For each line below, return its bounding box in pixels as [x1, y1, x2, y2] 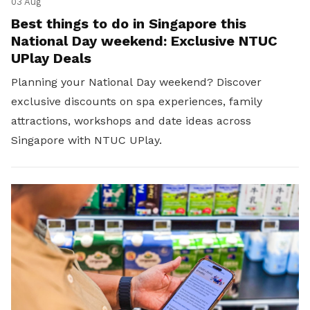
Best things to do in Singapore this [11, 15, 246, 33]
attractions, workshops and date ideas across [11, 114, 251, 128]
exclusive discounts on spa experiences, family [11, 95, 262, 109]
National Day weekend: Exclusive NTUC [11, 33, 277, 50]
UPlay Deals [11, 50, 91, 67]
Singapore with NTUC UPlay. [11, 134, 165, 147]
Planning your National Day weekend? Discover [11, 75, 262, 89]
